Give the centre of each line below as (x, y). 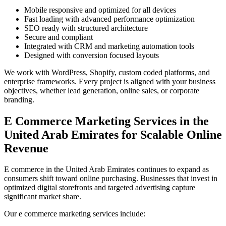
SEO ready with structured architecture (86, 28)
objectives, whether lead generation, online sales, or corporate (102, 90)
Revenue (26, 148)
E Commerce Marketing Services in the (106, 121)
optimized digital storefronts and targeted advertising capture (100, 188)
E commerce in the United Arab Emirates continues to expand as (106, 169)
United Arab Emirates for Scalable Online (113, 134)
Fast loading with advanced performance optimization (109, 19)
